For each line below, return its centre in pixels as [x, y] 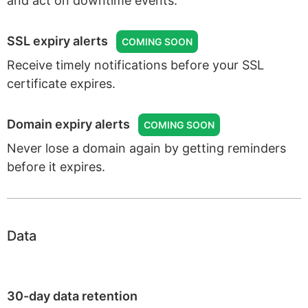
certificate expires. [61, 84]
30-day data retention [72, 296]
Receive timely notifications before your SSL [135, 65]
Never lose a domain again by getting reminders [146, 148]
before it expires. [56, 167]
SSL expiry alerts [57, 41]
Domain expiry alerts [68, 124]
